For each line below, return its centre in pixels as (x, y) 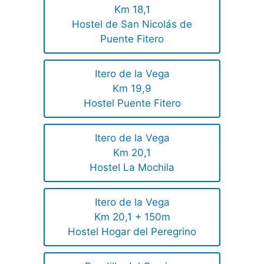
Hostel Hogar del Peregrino (132, 232)
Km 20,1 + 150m (132, 217)
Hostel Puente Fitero (132, 103)
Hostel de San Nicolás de (132, 24)
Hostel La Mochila (132, 168)
